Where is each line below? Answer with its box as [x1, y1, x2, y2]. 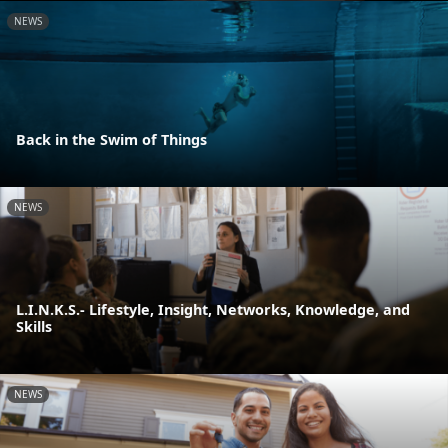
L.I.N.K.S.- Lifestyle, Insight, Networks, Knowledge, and [16, 299, 410, 319]
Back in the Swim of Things [16, 130, 207, 150]
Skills [16, 316, 52, 336]
